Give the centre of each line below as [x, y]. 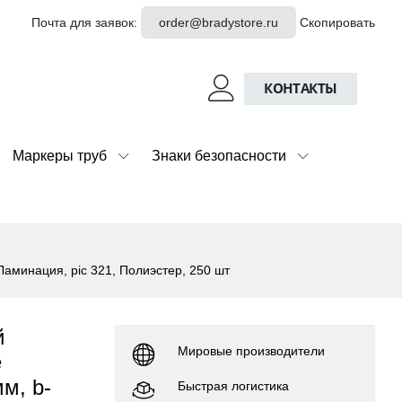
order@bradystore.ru [219, 22]
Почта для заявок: [87, 22]
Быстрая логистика [233, 385]
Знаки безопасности [219, 155]
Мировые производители [251, 350]
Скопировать [338, 22]
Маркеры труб [60, 155]
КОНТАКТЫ [301, 89]
